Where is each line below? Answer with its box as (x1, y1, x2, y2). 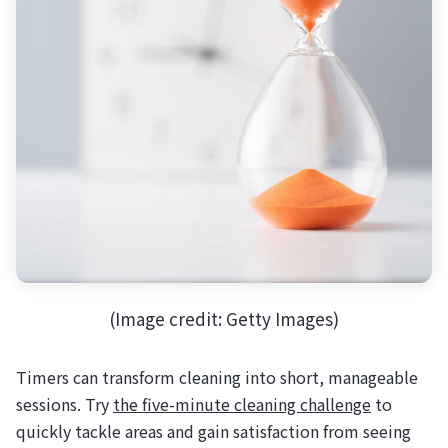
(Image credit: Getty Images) (109, 305, 339, 331)
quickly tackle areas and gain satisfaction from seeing (16, 418, 411, 443)
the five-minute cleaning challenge (113, 391, 371, 416)
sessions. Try (16, 391, 113, 416)
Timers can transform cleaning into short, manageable (16, 364, 418, 389)
